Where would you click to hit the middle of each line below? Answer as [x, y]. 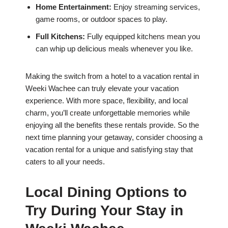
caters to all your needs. [65, 162]
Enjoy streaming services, [156, 7]
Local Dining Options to [106, 192]
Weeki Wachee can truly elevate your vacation [102, 89]
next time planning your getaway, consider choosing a [114, 137]
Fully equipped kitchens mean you [142, 37]
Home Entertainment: [74, 7]
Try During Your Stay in [104, 211]
